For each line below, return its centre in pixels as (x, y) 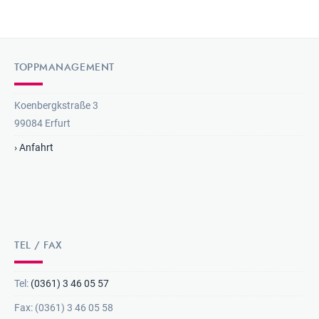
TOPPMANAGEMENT (64, 68)
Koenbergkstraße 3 (56, 106)
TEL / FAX (39, 246)
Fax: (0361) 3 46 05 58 (64, 308)
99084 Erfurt (42, 124)
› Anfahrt (34, 148)
